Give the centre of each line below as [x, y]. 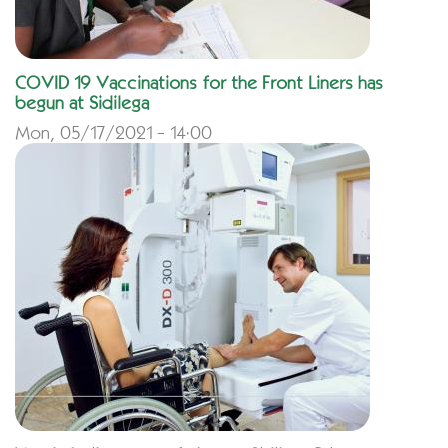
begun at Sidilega [82, 102]
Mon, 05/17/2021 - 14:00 [113, 132]
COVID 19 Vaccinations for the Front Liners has [199, 82]
